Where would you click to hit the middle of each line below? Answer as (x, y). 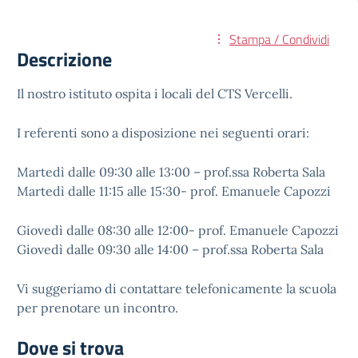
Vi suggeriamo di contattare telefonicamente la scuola (177, 288)
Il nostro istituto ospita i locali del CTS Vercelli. (155, 93)
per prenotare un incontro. (97, 308)
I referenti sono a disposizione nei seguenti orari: (163, 133)
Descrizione (64, 59)
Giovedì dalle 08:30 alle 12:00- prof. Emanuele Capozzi (178, 230)
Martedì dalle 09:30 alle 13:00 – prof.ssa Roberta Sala (171, 172)
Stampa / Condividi (279, 39)
